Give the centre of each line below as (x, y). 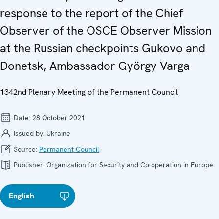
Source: (25, 149)
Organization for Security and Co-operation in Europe (130, 164)
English (22, 196)
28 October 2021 (59, 118)
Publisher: (29, 164)
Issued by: (29, 133)
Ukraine (58, 133)
